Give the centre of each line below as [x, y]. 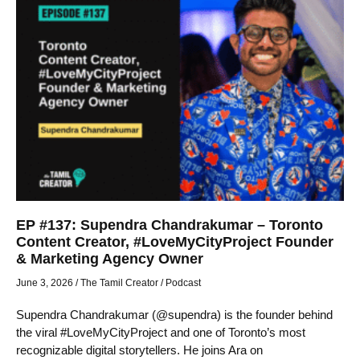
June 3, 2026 [45, 283]
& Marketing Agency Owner [110, 259]
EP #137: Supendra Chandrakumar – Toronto [170, 225]
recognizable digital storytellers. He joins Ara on [139, 350]
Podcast [183, 283]
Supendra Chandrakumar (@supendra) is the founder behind [174, 315]
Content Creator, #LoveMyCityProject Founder [175, 242]
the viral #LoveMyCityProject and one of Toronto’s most [161, 333]
